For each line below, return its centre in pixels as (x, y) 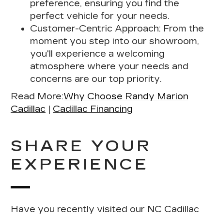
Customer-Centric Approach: (96, 28)
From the (183, 28)
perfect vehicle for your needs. (100, 16)
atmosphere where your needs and (109, 66)
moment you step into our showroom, (115, 41)
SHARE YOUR (81, 146)
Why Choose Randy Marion (126, 96)
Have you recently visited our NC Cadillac (105, 209)
